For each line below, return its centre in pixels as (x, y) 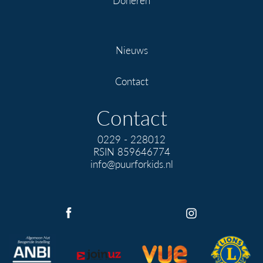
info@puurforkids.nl (131, 163)
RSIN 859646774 (131, 151)
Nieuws (131, 50)
